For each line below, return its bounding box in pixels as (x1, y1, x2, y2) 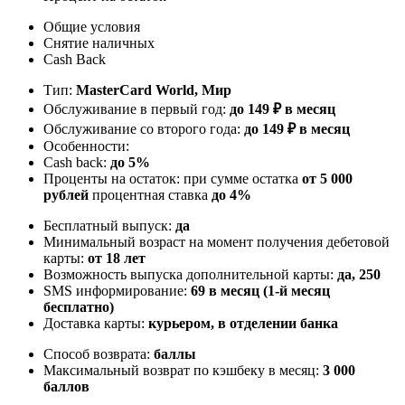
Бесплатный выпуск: (43, 217, 175, 233)
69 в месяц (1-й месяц (191, 282, 330, 298)
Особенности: (43, 137, 129, 154)
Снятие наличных (43, 34, 155, 51)
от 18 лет (88, 250, 146, 266)
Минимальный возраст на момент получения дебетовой (43, 233, 390, 250)
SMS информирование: (43, 282, 191, 298)
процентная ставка (89, 186, 212, 202)
